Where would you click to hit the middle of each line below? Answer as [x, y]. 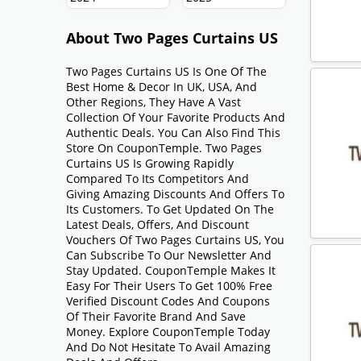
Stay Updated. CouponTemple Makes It [171, 271]
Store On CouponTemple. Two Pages [164, 148]
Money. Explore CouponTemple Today [168, 332]
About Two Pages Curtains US [172, 38]
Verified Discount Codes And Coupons [168, 301]
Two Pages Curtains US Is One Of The [167, 72]
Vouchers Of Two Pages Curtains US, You [176, 240]
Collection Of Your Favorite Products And [176, 118]
